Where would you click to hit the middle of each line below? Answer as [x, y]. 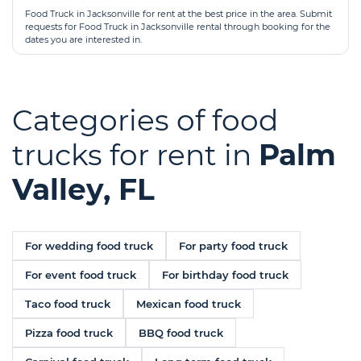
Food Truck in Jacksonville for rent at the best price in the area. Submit [178, 14]
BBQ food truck [181, 333]
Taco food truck [68, 304]
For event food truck [81, 275]
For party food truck [233, 246]
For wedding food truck [89, 246]
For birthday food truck [225, 275]
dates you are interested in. [83, 39]
